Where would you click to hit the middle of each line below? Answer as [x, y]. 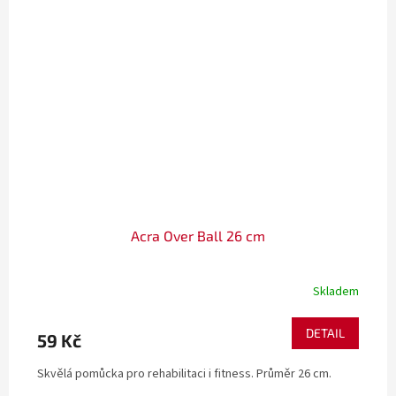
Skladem [336, 291]
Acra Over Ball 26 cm [198, 236]
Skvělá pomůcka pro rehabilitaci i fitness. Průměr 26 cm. [184, 374]
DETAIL [325, 333]
